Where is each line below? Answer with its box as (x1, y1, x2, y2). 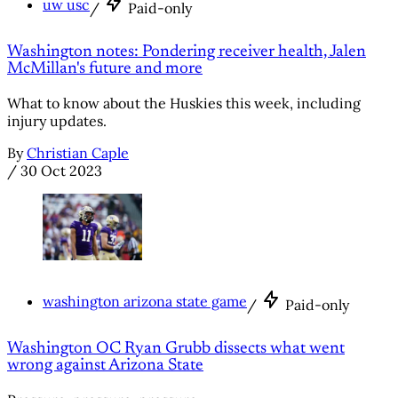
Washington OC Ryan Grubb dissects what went (7, 340, 345, 358)
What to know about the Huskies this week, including (7, 94, 361, 113)
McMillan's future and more (7, 60, 203, 78)
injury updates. (7, 112, 107, 131)
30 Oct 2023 (20, 162, 102, 180)
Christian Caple (27, 144, 129, 163)
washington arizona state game (43, 291, 247, 310)
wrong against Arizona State (7, 357, 203, 375)
